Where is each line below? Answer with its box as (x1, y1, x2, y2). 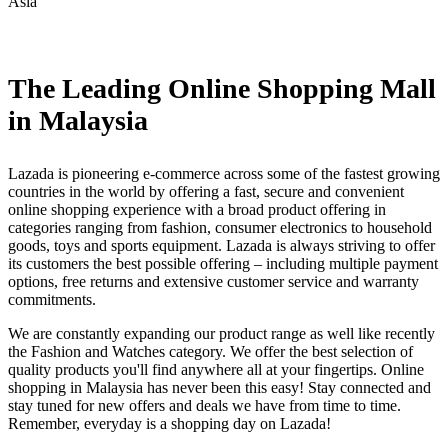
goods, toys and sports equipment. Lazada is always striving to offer (8, 236, 435, 254)
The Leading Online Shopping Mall (8, 72, 436, 104)
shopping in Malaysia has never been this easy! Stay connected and (8, 378, 431, 396)
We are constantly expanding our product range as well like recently (8, 324, 435, 342)
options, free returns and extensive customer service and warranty (8, 272, 419, 290)
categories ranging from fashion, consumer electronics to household (8, 218, 432, 236)
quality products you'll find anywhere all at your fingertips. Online (8, 360, 424, 378)
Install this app (178, 26, 270, 44)
